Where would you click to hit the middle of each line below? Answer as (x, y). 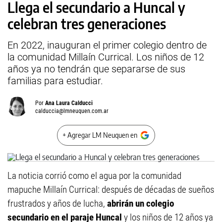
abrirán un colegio (140, 203)
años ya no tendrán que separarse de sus (96, 69)
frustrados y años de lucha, (57, 203)
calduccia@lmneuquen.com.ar (72, 111)
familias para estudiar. (55, 81)
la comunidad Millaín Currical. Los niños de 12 (106, 57)
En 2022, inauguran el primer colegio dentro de (107, 45)
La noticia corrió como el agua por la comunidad (94, 176)
